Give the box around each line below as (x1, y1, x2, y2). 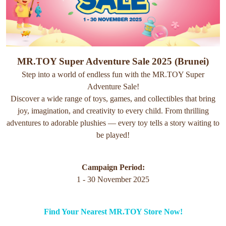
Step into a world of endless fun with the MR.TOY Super (22, 70, 204, 79)
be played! (96, 131, 130, 140)
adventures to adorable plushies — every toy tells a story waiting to (7, 119, 219, 128)
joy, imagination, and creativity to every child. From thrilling (17, 106, 209, 116)
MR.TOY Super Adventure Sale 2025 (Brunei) (17, 56, 209, 67)
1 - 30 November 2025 (77, 175, 149, 184)
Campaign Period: (81, 163, 145, 172)
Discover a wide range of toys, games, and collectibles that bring (11, 94, 215, 103)
